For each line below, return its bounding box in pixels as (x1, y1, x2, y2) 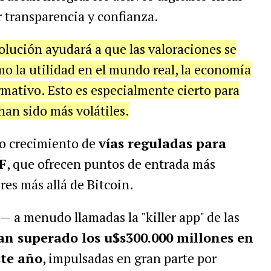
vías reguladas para (98, 134, 226, 152)
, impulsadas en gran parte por (42, 249, 217, 267)
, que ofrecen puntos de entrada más (6, 155, 215, 172)
